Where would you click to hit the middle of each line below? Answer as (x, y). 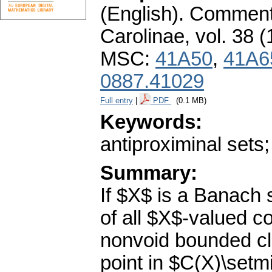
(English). (142, 14)
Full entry (117, 101)
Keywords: (151, 122)
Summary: (149, 173)
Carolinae (142, 37)
